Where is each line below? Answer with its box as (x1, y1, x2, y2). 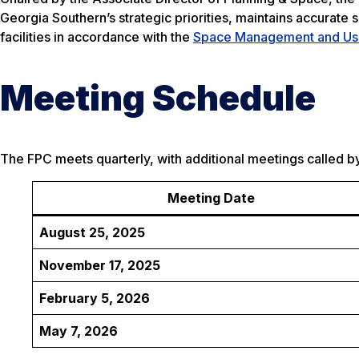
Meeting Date (167, 190, 255, 207)
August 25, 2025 (39, 224, 145, 241)
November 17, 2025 (39, 257, 160, 274)
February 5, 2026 (39, 290, 150, 307)
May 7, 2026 (39, 323, 118, 340)
